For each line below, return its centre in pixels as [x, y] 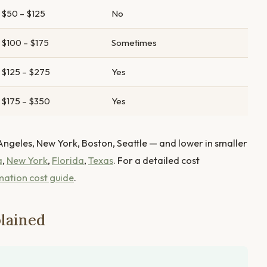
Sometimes [134, 42]
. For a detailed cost [156, 160]
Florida [68, 160]
